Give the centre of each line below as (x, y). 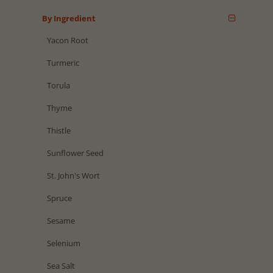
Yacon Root (67, 40)
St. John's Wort (73, 175)
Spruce (59, 198)
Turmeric (63, 62)
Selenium (63, 243)
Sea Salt (61, 265)
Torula (58, 85)
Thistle (58, 130)
